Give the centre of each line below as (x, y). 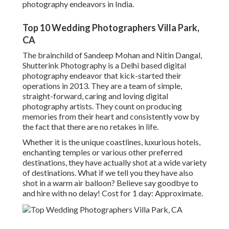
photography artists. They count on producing (102, 106)
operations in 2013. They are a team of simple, (102, 86)
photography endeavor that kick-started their (102, 76)
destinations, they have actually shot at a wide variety (114, 163)
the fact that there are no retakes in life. (90, 127)
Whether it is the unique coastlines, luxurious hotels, (111, 142)
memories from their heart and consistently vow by (111, 117)
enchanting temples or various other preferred (102, 152)
